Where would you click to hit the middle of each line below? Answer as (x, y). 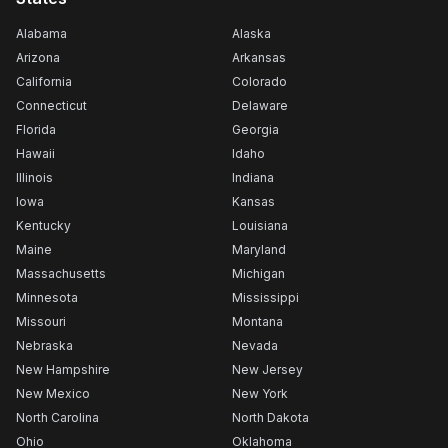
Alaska (251, 33)
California (44, 81)
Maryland (259, 249)
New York (260, 393)
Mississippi (265, 297)
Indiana (253, 177)
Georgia (255, 129)
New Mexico (53, 393)
